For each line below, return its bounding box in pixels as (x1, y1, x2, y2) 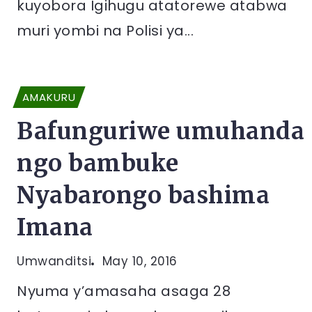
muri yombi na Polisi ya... (17, 21, 194, 40)
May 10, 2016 (102, 253, 178, 270)
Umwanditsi (17, 253, 91, 270)
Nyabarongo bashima (17, 181, 270, 210)
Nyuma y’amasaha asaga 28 (17, 281, 231, 301)
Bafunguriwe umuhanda (17, 117, 304, 146)
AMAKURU (22, 90, 76, 104)
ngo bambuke (17, 149, 179, 178)
